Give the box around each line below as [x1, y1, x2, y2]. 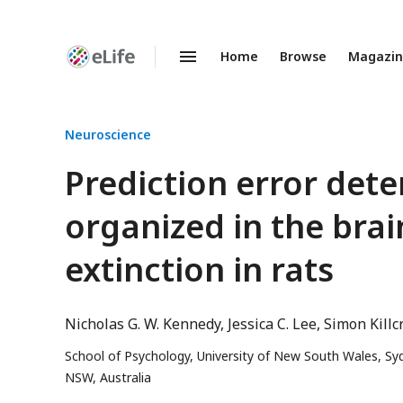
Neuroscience [65, 126, 151, 143]
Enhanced [64, 55, 121, 71]
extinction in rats [65, 247, 334, 291]
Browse [280, 48, 327, 65]
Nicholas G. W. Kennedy [65, 314, 220, 334]
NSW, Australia [65, 369, 151, 386]
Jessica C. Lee [228, 314, 317, 334]
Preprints [64, 71, 114, 87]
